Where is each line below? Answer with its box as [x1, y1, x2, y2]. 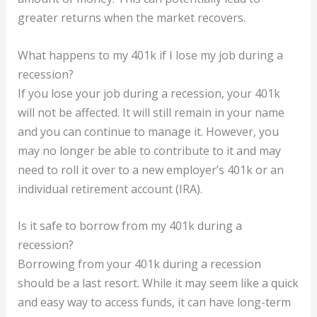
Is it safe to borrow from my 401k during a [17, 218, 242, 234]
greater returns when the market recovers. [17, 10, 246, 26]
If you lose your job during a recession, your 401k [17, 85, 280, 101]
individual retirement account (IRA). [17, 180, 202, 197]
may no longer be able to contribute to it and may [17, 142, 281, 158]
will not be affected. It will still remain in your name [17, 104, 284, 120]
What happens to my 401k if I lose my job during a [17, 47, 283, 63]
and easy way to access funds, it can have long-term [17, 294, 291, 311]
